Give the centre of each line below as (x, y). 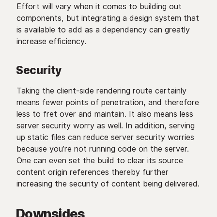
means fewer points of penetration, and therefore (108, 102)
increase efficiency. (51, 41)
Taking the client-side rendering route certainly (101, 91)
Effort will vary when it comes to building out (99, 6)
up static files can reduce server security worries (105, 137)
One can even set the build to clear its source (100, 160)
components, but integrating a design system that (108, 18)
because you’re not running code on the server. (102, 149)
